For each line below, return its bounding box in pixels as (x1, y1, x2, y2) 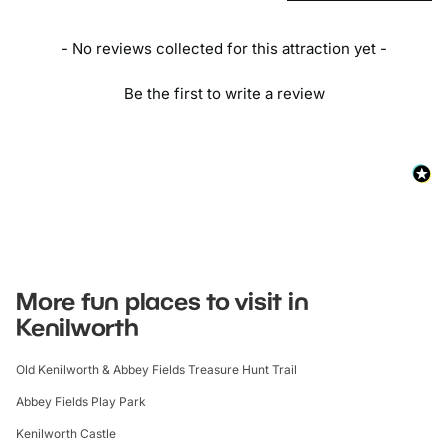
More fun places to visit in (16, 286, 309, 316)
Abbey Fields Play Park (16, 394, 146, 410)
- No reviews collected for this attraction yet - (61, 39, 387, 58)
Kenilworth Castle (16, 426, 116, 442)
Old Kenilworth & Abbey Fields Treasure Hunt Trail (16, 362, 297, 378)
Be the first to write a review (123, 84, 325, 104)
